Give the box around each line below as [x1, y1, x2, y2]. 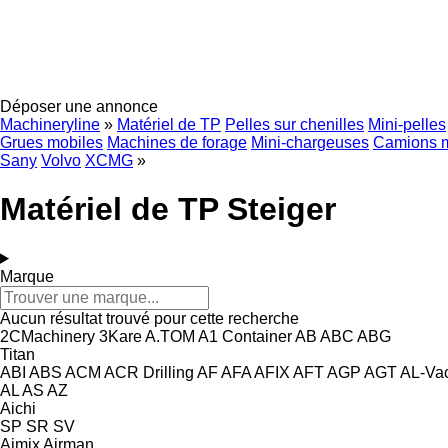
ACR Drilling [104, 363, 194, 381]
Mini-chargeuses [251, 134, 369, 151]
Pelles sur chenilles [225, 116, 364, 133]
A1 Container [198, 327, 292, 345]
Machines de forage [107, 134, 247, 151]
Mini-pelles [368, 116, 446, 133]
